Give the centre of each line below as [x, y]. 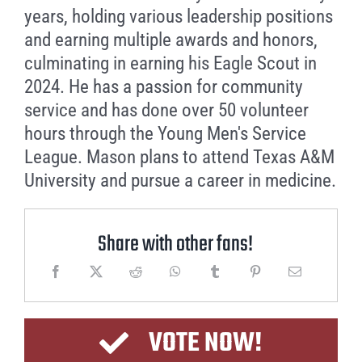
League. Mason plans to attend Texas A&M [179, 157]
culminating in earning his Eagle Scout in [170, 63]
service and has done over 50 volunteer [166, 110]
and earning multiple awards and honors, [170, 40]
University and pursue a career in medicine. [180, 181]
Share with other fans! [175, 245]
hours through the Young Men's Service [165, 134]
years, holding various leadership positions [178, 17]
